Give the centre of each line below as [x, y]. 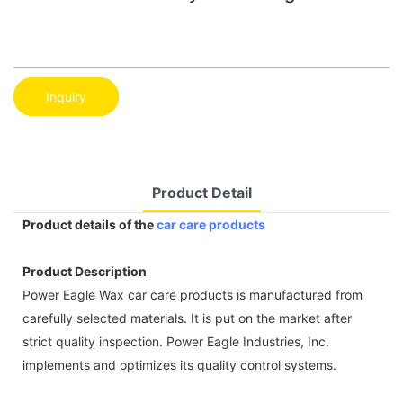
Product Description [85, 271]
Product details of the [90, 224]
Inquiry [66, 96]
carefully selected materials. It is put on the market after [187, 318]
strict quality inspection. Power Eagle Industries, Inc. [176, 341]
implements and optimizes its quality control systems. [179, 364]
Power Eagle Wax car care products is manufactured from [193, 294]
